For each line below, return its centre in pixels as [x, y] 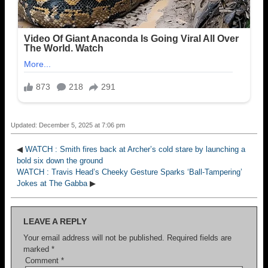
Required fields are [199, 237]
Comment [43, 260]
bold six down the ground [60, 160]
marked [37, 249]
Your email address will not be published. [94, 237]
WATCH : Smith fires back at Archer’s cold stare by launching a [135, 149]
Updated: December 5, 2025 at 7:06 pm [68, 125]
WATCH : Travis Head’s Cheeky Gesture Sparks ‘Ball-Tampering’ [130, 172]
